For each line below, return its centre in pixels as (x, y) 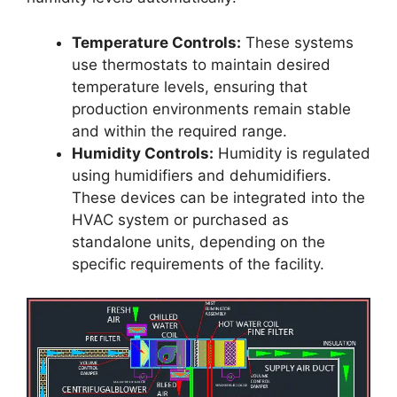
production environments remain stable (211, 109)
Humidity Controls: (143, 153)
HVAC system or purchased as (180, 219)
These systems (297, 42)
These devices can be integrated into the (218, 197)
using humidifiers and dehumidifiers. (202, 175)
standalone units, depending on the (198, 241)
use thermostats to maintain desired (201, 64)
